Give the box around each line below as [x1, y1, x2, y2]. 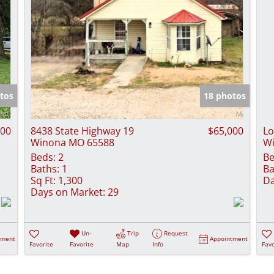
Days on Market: [31, 185, 105, 199]
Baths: [31, 161, 59, 176]
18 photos [204, 89, 246, 102]
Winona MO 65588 [31, 135, 114, 149]
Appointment [210, 234, 248, 243]
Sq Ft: [31, 173, 56, 187]
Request [164, 228, 188, 237]
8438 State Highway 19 [31, 124, 134, 138]
